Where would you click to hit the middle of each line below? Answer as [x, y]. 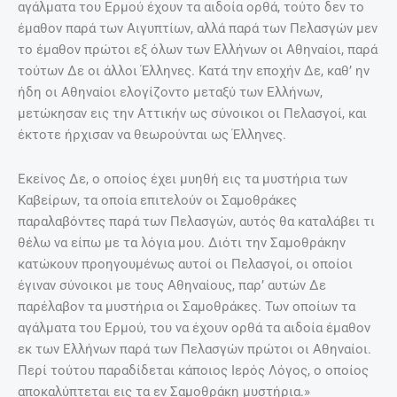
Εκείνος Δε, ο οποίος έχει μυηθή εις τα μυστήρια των [183, 179]
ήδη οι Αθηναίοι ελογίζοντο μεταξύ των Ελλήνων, [170, 93]
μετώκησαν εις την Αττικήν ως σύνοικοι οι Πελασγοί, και [192, 114]
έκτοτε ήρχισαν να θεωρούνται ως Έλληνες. [152, 135]
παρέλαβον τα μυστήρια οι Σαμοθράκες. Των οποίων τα [187, 306]
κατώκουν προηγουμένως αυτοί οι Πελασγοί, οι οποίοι [185, 264]
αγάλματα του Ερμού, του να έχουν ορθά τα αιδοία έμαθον [194, 327]
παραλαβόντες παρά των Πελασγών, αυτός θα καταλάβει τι [196, 221]
